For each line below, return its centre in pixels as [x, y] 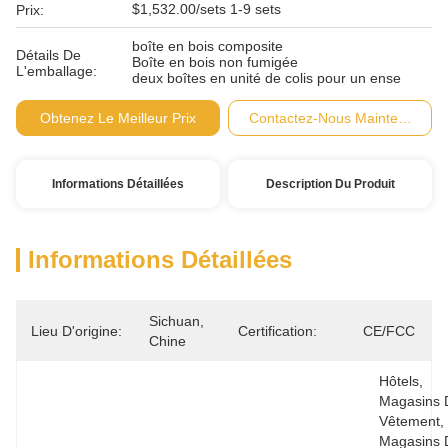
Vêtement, [411, 421]
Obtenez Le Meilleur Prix [117, 118]
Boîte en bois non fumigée [215, 62]
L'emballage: [56, 71]
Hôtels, [401, 381]
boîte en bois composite [207, 46]
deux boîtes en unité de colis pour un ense [266, 78]
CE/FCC [389, 331]
